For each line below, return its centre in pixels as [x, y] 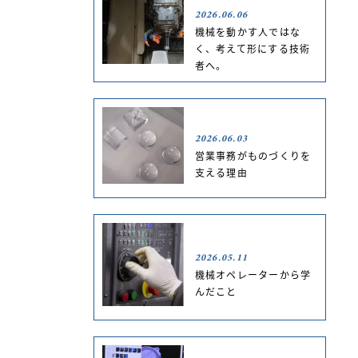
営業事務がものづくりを [253, 156]
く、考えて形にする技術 [253, 49]
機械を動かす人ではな [248, 32]
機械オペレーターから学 [253, 274]
